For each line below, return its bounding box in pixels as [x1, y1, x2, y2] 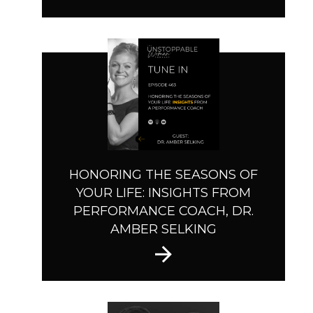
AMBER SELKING [110, 221, 217, 238]
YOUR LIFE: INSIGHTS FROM [76, 185, 251, 201]
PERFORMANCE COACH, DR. [73, 203, 254, 219]
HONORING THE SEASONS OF [69, 167, 258, 183]
